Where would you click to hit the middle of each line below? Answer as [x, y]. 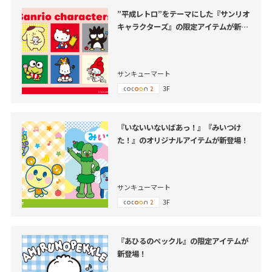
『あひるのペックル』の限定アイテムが [182, 241]
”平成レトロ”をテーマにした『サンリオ [183, 14]
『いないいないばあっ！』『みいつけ [179, 128]
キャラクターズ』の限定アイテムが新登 [182, 27]
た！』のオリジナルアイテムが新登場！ [182, 141]
